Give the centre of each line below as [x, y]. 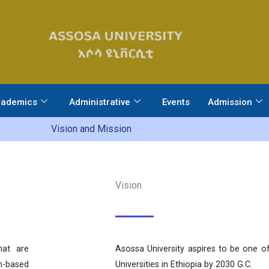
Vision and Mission [91, 129]
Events [176, 102]
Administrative [99, 102]
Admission [230, 102]
